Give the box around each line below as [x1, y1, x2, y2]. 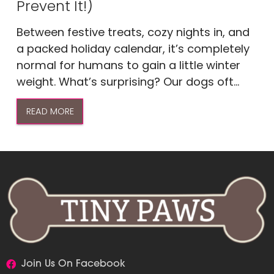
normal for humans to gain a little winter [17, 57, 241, 73]
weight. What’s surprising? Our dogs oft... [17, 73, 240, 89]
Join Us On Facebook [21, 259, 125, 269]
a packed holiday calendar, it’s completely [17, 40, 250, 56]
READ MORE [26, 105, 74, 117]
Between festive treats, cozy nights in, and [17, 24, 250, 40]
